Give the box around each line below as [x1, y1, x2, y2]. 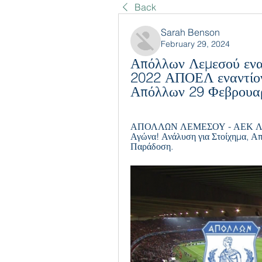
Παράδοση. [130, 140, 173, 152]
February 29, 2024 [161, 39, 230, 49]
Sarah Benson [161, 26, 220, 38]
